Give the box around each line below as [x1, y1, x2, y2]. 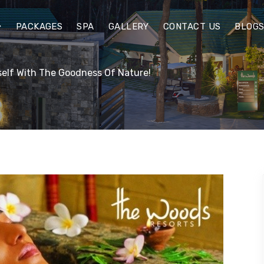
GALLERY [108, 21, 149, 32]
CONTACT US [163, 21, 221, 32]
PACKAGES [15, 21, 63, 32]
